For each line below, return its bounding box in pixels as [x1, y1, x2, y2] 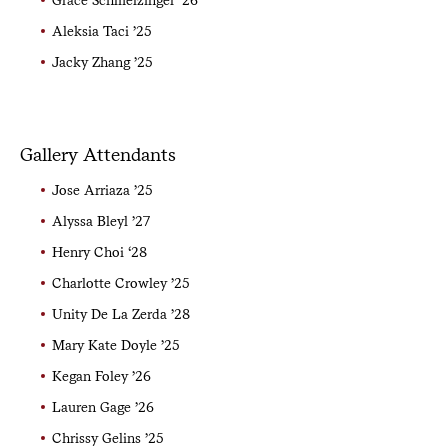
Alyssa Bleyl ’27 [51, 212, 150, 229]
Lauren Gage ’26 [51, 398, 154, 415]
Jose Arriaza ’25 [51, 181, 153, 198]
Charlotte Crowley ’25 [51, 274, 190, 291]
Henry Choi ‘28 [51, 243, 147, 260]
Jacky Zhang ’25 [51, 53, 153, 70]
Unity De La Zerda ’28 [51, 305, 190, 322]
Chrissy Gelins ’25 [51, 429, 164, 446]
